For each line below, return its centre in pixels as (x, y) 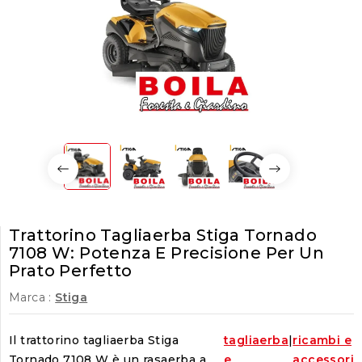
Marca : (30, 297)
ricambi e (322, 340)
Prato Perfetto (71, 271)
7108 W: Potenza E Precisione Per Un (166, 253)
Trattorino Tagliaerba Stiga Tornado (163, 235)
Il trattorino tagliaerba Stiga (94, 340)
